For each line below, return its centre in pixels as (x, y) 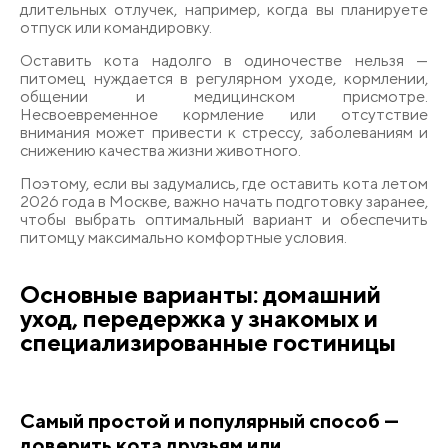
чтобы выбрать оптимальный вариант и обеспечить (224, 219)
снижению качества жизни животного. (160, 150)
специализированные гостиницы (208, 341)
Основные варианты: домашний (200, 293)
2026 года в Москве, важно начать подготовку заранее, (224, 201)
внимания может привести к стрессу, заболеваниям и (224, 132)
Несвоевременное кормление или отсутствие (224, 114)
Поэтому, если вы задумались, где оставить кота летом (224, 183)
